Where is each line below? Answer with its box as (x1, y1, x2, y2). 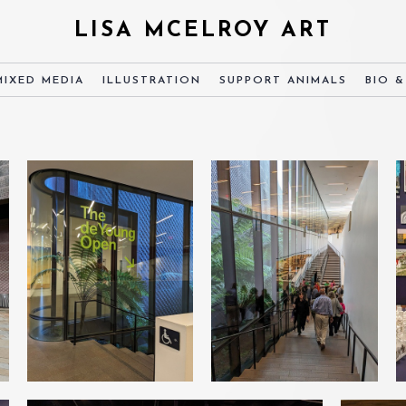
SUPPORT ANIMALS (219, 75, 347, 86)
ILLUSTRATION (102, 75, 201, 86)
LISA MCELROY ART (74, 20, 332, 42)
